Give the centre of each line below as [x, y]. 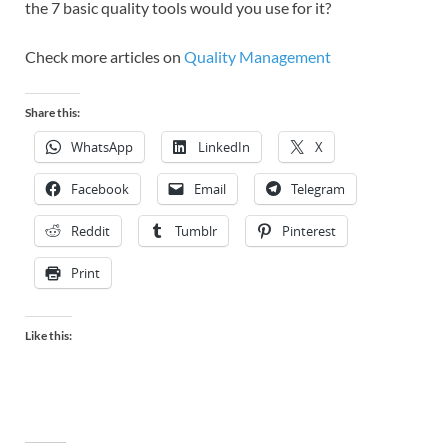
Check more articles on [104, 57]
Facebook [100, 189]
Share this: [52, 113]
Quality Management [257, 57]
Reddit [90, 231]
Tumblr [196, 231]
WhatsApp [102, 147]
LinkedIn [224, 147]
